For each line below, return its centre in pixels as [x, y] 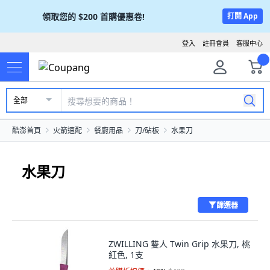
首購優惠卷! [122, 16]
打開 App [243, 16]
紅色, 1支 [126, 255]
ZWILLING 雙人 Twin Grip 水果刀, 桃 [179, 244]
